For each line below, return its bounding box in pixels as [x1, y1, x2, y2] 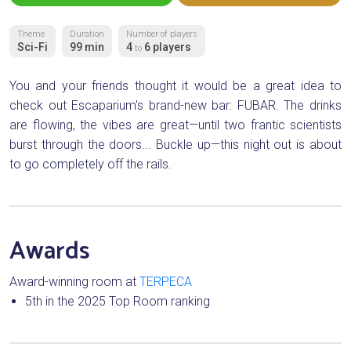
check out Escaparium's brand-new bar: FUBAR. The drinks [9, 98, 342, 114]
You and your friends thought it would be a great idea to [9, 78, 342, 94]
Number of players [126, 29, 197, 40]
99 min [70, 41, 104, 54]
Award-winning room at [9, 274, 139, 290]
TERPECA [139, 274, 192, 290]
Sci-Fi [17, 41, 48, 54]
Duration [70, 29, 104, 40]
